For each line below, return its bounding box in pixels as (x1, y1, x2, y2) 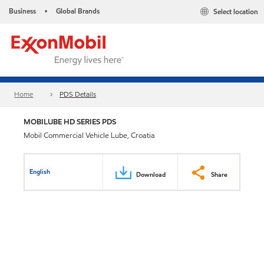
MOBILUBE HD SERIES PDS (24, 116, 116, 127)
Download (136, 169, 166, 179)
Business (9, 6, 36, 16)
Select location (213, 6, 258, 17)
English (29, 166, 51, 176)
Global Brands (56, 6, 100, 16)
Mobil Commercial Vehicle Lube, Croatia (24, 130, 155, 141)
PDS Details (60, 89, 97, 100)
